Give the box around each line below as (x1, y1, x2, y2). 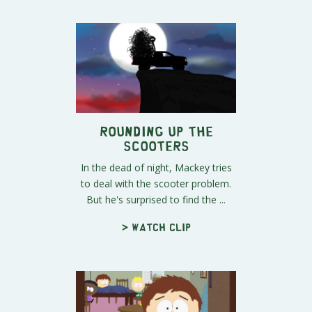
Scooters (123, 141, 189, 148)
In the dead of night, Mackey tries (80, 160, 232, 174)
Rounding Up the (99, 127, 213, 134)
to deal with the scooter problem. (81, 176, 231, 190)
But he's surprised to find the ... (86, 192, 226, 206)
